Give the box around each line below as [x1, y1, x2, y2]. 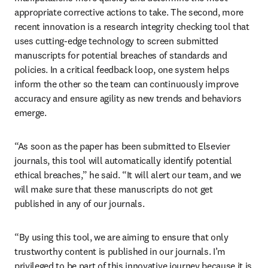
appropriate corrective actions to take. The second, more [14, 6, 244, 18]
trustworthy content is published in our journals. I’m [14, 245, 226, 257]
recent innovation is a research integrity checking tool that [14, 20, 249, 32]
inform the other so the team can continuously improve [14, 78, 239, 90]
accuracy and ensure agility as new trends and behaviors [14, 92, 242, 104]
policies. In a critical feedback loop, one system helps [14, 63, 230, 75]
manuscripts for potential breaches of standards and [14, 49, 227, 61]
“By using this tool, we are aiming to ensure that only [14, 231, 229, 243]
